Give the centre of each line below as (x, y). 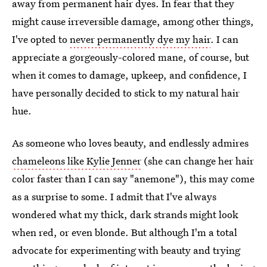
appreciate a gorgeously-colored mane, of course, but (131, 57)
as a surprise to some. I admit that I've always (114, 196)
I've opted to (41, 39)
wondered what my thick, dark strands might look (125, 214)
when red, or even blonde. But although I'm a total (125, 232)
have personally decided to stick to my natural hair (126, 93)
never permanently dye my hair (140, 39)
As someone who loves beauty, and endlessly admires (130, 143)
